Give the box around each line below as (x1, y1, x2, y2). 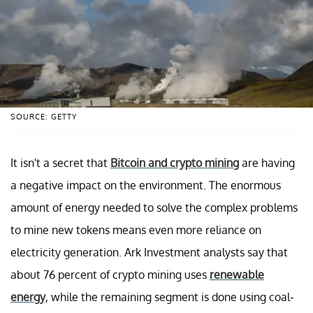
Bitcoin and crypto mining (110, 155, 239, 170)
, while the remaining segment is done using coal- (45, 289, 293, 304)
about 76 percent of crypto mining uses (10, 267, 210, 282)
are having (239, 155, 295, 170)
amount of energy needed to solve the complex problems (10, 200, 298, 214)
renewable (210, 267, 264, 282)
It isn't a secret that (10, 155, 110, 170)
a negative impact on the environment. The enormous (10, 177, 281, 192)
